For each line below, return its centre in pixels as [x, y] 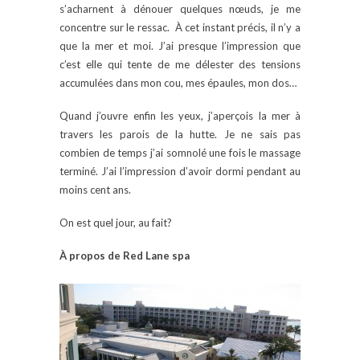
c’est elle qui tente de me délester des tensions [180, 64]
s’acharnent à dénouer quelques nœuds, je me [180, 8]
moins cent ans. [95, 189]
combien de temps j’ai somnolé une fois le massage [180, 152]
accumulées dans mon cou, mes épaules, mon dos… [178, 82]
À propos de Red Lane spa [125, 255]
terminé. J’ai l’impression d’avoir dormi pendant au [180, 171]
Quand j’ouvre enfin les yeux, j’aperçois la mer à [180, 115]
